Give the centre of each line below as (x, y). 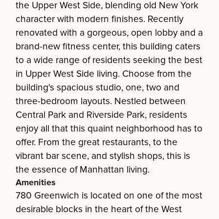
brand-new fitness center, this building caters (108, 46)
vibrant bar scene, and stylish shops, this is (103, 156)
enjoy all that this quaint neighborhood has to (109, 129)
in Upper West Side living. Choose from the (104, 74)
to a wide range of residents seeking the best (109, 60)
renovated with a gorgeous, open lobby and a (109, 33)
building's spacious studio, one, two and (98, 88)
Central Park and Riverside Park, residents (101, 115)
